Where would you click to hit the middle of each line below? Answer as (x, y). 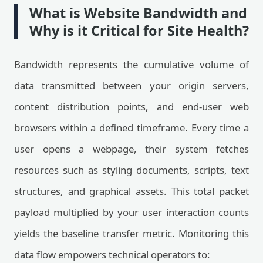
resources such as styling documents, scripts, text (131, 170)
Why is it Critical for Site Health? (139, 31)
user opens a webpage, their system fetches (131, 149)
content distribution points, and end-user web (131, 107)
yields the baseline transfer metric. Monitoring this (131, 233)
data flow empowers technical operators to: (112, 254)
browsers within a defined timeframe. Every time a (131, 128)
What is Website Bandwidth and (138, 13)
